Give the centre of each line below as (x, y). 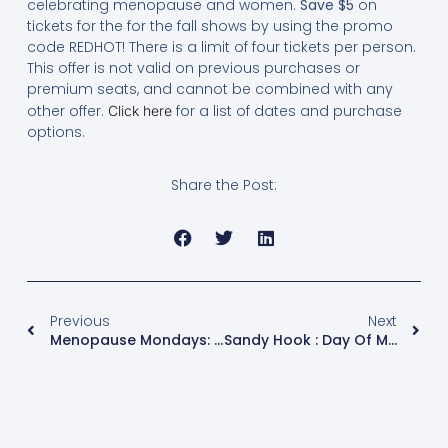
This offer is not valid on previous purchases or (193, 68)
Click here (139, 110)
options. (55, 132)
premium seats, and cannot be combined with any (209, 89)
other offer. (67, 111)
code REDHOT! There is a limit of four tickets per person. (221, 47)
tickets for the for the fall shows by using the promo (209, 26)
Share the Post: (224, 184)
